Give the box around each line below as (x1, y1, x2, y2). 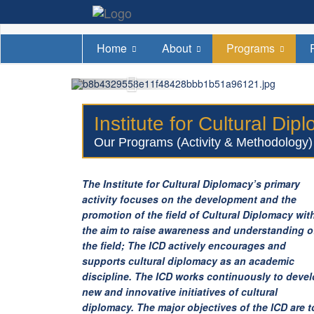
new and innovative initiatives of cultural (82, 285, 278, 299)
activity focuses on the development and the (82, 192, 296, 207)
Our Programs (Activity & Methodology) (94, 135, 313, 150)
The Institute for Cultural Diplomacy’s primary (82, 177, 300, 191)
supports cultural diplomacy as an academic (82, 254, 294, 268)
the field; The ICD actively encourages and (82, 238, 286, 253)
